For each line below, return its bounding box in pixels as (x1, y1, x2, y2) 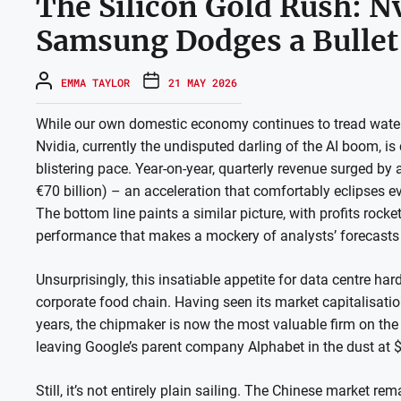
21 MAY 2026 (168, 75, 237, 90)
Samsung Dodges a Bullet (36, 23, 398, 60)
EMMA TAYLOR (61, 75, 130, 90)
